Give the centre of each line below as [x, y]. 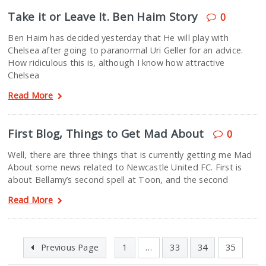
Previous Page [69, 247]
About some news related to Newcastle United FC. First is [125, 167]
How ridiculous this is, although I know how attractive [116, 63]
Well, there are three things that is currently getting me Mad [130, 155]
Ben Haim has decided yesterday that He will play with [118, 38]
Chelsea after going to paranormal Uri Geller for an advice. [126, 50]
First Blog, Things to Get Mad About [106, 133]
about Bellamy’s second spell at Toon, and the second [118, 180]
